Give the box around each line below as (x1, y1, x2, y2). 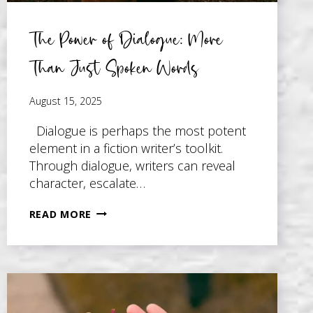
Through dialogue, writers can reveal (29, 156, 235, 174)
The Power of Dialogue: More (29, 25, 223, 53)
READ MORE (29, 207, 92, 221)
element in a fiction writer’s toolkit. (29, 139, 223, 156)
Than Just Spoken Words (29, 54, 199, 82)
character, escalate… (29, 174, 145, 191)
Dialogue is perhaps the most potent (29, 122, 246, 139)
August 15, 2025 (29, 94, 102, 108)
